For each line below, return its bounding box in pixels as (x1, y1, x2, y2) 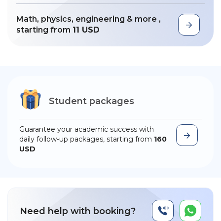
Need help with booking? (20, 205, 136, 217)
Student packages (49, 95, 134, 107)
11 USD (73, 25, 100, 35)
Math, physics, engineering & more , (16, 14, 161, 24)
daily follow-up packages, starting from (19, 134, 154, 144)
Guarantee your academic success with (19, 124, 154, 134)
